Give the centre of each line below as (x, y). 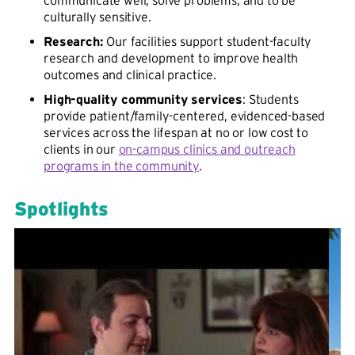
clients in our (81, 149)
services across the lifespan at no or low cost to (176, 132)
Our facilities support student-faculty (209, 41)
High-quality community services (143, 99)
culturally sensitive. (97, 17)
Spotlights (61, 209)
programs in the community (121, 166)
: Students (271, 99)
